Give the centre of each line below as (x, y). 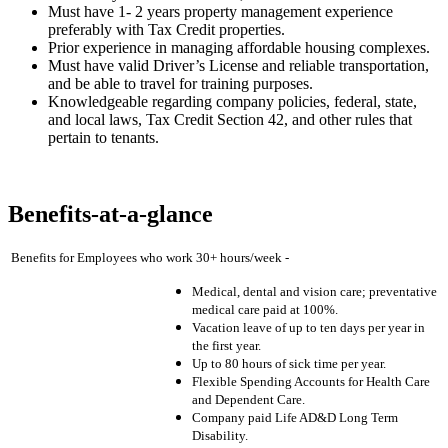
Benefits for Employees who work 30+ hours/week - (148, 257)
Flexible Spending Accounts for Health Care (311, 381)
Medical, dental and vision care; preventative (314, 291)
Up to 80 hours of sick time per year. (289, 363)
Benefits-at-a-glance (110, 214)
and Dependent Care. (248, 399)
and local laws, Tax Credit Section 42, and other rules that (230, 120)
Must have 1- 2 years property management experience (220, 12)
